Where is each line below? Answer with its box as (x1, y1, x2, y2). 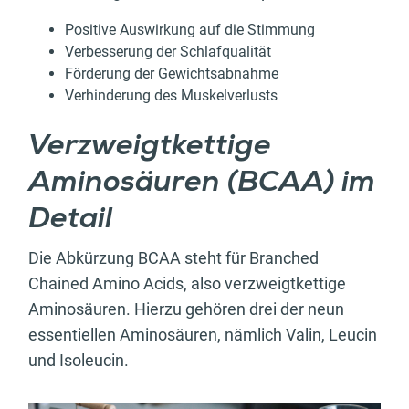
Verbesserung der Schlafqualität (65, 43, 271, 61)
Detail (28, 205, 120, 236)
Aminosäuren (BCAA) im (28, 169, 375, 199)
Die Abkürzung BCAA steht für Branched (28, 248, 319, 268)
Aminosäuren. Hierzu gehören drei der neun (28, 299, 344, 320)
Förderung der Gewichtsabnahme (65, 65, 282, 83)
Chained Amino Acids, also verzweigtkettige (28, 274, 346, 294)
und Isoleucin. (28, 351, 132, 371)
